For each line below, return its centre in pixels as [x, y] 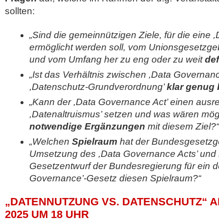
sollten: [20, 11]
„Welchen [51, 142]
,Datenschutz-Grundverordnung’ [98, 87]
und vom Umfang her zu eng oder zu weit [117, 59]
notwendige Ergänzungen [87, 126]
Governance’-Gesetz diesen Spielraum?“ [115, 178]
